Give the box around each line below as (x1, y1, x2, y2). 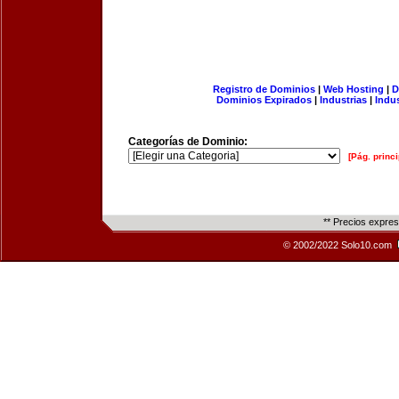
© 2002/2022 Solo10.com (283, 240, 395, 250)
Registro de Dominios (212, 84, 315, 94)
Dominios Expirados (216, 94, 312, 105)
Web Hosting (322, 84, 384, 94)
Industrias (320, 94, 367, 105)
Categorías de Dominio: (128, 135, 248, 148)
